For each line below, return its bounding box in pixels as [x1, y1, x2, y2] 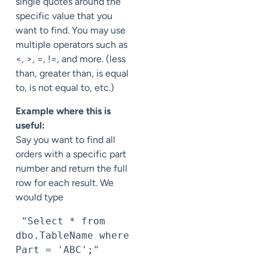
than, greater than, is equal [16, 68, 129, 80]
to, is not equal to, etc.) [16, 82, 114, 94]
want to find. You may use [16, 25, 126, 36]
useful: [16, 119, 45, 131]
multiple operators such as [16, 39, 127, 51]
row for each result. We [16, 176, 114, 188]
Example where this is [16, 105, 111, 117]
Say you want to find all [16, 133, 115, 145]
